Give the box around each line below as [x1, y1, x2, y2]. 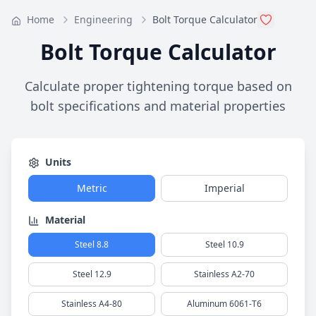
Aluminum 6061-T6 [187, 298, 262, 310]
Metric [76, 181, 107, 195]
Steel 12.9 [72, 268, 111, 280]
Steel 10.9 [205, 238, 244, 250]
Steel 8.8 [75, 238, 109, 250]
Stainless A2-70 [194, 268, 255, 280]
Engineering [74, 13, 133, 26]
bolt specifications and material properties [30, 97, 286, 114]
